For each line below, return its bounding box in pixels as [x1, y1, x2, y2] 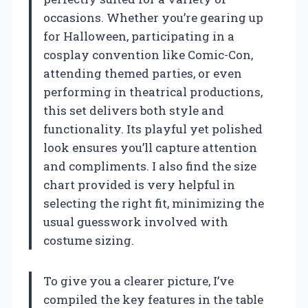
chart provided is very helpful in [43, 176, 235, 192]
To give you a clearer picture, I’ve [43, 272, 234, 289]
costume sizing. [43, 232, 134, 248]
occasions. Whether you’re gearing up [43, 9, 263, 25]
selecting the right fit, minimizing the [43, 195, 264, 211]
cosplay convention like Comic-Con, [43, 46, 253, 63]
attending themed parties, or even [43, 65, 242, 81]
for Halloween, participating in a [43, 27, 234, 44]
